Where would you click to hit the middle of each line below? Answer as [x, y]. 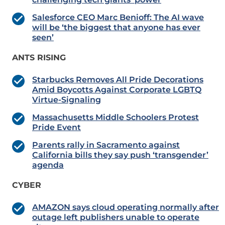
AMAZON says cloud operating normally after [126, 207]
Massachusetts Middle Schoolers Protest [116, 118]
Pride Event [57, 128]
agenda [48, 165]
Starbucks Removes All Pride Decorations [118, 80]
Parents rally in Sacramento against [106, 145]
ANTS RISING [39, 58]
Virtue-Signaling [67, 100]
